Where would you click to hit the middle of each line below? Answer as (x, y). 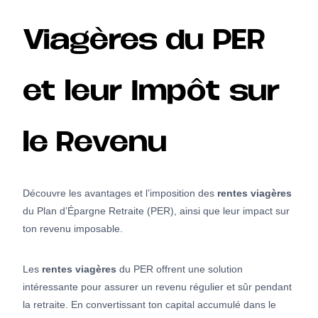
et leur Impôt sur (151, 94)
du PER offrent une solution (180, 269)
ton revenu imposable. (73, 229)
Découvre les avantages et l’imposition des (120, 193)
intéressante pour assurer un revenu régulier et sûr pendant (157, 287)
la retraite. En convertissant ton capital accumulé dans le (149, 305)
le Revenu (95, 145)
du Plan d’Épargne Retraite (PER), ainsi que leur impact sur (156, 211)
